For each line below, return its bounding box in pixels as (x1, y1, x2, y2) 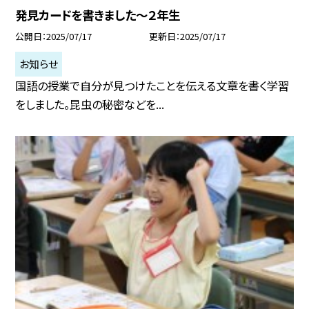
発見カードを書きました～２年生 (15, 6, 181, 24)
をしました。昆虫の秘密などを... (15, 96, 165, 113)
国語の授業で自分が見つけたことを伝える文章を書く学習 (15, 77, 290, 94)
